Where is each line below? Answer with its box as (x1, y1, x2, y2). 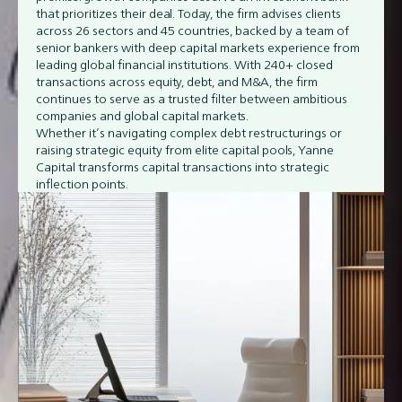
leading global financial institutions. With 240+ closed (36, 53, 333, 75)
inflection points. (36, 172, 128, 195)
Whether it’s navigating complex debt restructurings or (36, 121, 342, 144)
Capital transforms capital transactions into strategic (36, 155, 329, 178)
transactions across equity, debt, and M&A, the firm (36, 70, 318, 92)
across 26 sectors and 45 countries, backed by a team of (36, 19, 349, 41)
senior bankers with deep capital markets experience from (36, 36, 360, 58)
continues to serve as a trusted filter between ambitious (36, 87, 347, 109)
